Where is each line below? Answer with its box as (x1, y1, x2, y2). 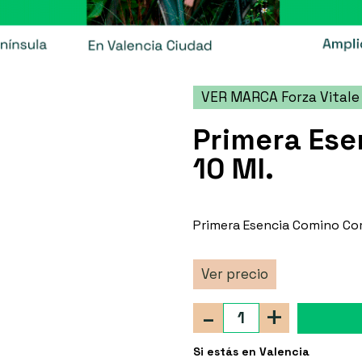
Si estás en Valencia (193, 343, 309, 359)
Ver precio (201, 264, 268, 283)
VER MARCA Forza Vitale (201, 87, 360, 106)
